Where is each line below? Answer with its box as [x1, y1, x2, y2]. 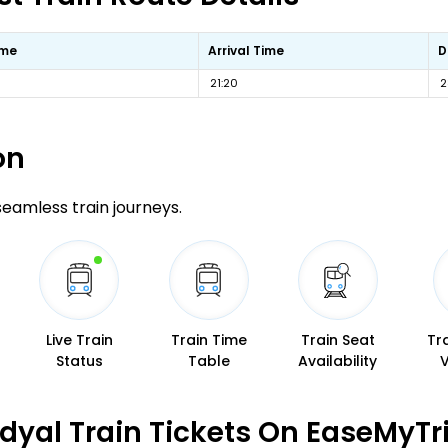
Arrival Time [208, 42, 284, 59]
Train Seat [300, 330, 375, 350]
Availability [298, 351, 378, 371]
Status [55, 351, 103, 371]
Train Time [170, 330, 247, 350]
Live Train [45, 330, 113, 350]
